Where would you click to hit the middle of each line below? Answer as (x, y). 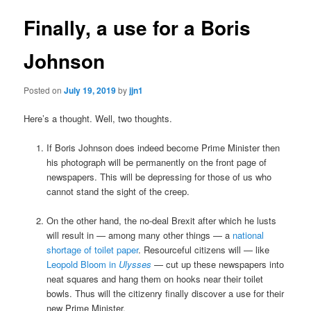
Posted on (44, 90)
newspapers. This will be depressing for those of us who (159, 176)
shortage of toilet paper (92, 249)
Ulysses (135, 264)
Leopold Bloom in (82, 264)
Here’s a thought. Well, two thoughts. (98, 118)
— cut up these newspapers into (217, 264)
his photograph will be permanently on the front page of (156, 162)
